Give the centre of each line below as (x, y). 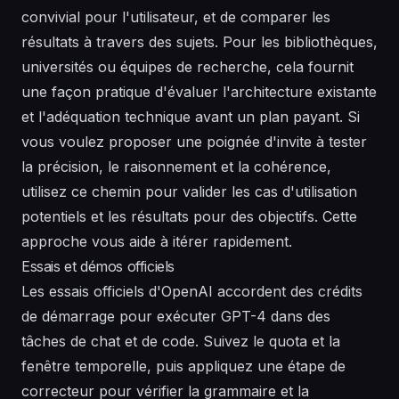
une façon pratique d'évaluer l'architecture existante (199, 91)
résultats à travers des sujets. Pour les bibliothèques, (199, 41)
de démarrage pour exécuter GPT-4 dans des (176, 316)
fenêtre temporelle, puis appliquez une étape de (183, 366)
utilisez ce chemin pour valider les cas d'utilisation (189, 191)
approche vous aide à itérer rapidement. (157, 241)
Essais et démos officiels (98, 266)
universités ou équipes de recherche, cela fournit (187, 66)
